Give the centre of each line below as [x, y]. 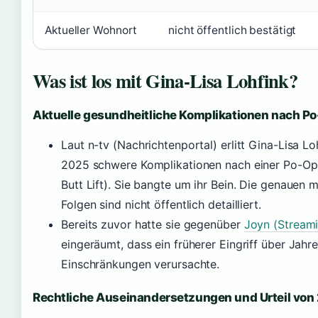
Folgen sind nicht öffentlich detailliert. [161, 204]
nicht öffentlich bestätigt [232, 30]
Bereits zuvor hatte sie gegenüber [153, 224]
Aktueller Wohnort [91, 30]
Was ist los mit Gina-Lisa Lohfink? [165, 81]
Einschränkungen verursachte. [141, 264]
